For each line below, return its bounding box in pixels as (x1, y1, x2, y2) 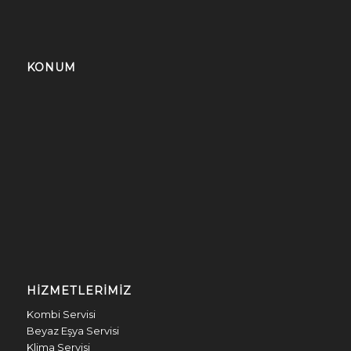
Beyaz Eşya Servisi (26, 324, 119, 337)
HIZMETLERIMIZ (26, 284, 132, 299)
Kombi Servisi (26, 307, 96, 320)
